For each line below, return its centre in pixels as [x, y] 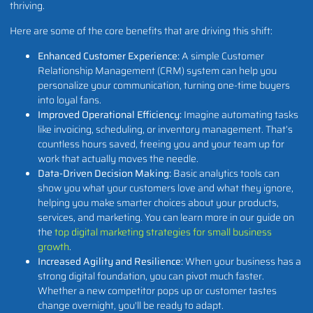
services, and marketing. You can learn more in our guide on [166, 217]
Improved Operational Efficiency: [110, 114]
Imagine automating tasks [240, 114]
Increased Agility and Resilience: [110, 261]
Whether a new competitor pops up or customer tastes [157, 290]
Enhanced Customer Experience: [109, 56]
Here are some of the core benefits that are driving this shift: [141, 30]
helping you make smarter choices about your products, [158, 202]
